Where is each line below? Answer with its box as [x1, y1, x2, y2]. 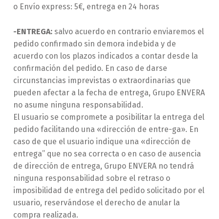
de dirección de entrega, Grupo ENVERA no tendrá [13, 161, 194, 171]
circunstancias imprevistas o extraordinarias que [13, 76, 191, 86]
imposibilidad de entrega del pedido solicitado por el [13, 186, 204, 196]
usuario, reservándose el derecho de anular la [13, 198, 180, 208]
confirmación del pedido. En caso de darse [13, 64, 167, 73]
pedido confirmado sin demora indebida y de [13, 39, 176, 49]
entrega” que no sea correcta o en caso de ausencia [13, 149, 201, 159]
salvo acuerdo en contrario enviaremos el [52, 27, 204, 37]
